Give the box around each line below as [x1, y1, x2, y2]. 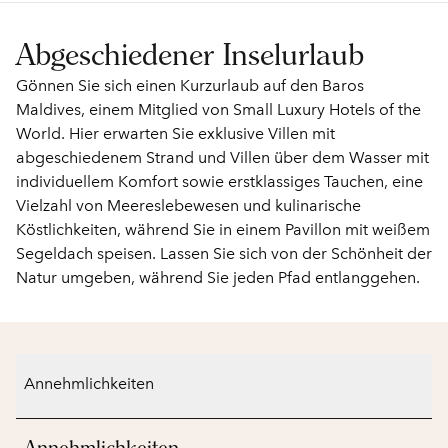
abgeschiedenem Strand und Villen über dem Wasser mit [16, 148, 429, 167]
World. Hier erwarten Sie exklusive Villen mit [16, 124, 335, 143]
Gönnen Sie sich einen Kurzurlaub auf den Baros [16, 76, 364, 95]
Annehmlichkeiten [24, 374, 154, 393]
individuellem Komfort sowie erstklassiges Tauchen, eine [16, 172, 423, 191]
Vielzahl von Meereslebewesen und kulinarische [16, 196, 361, 215]
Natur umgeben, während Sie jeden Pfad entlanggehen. [16, 268, 420, 287]
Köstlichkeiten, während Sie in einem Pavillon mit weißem [16, 220, 430, 239]
